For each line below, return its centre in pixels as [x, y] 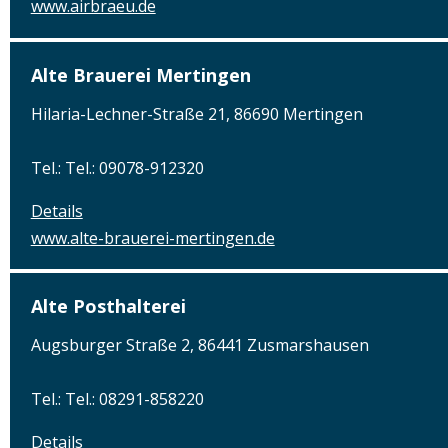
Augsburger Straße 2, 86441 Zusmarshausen [199, 345]
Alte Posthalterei [108, 306]
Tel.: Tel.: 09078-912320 [117, 167]
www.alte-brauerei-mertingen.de [152, 237]
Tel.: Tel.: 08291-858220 [117, 399]
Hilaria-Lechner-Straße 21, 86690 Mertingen [196, 113]
